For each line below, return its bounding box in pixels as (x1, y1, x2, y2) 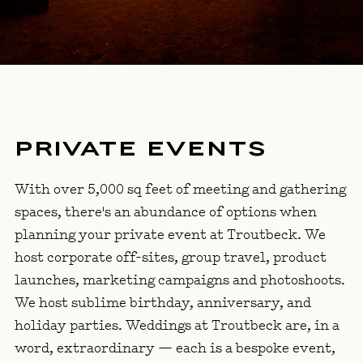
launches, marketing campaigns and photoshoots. (15, 270, 345, 292)
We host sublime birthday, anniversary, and (15, 293, 311, 314)
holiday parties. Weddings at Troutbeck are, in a (15, 315, 340, 337)
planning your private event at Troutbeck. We (15, 224, 326, 246)
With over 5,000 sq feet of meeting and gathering (15, 179, 346, 201)
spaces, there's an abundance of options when (15, 202, 317, 224)
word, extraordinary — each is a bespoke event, (15, 338, 335, 360)
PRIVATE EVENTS (15, 135, 267, 162)
